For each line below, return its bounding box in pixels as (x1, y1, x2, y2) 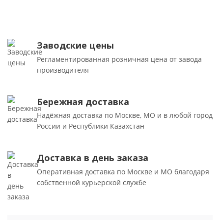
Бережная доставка (37, 95, 129, 108)
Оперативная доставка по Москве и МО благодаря (37, 166, 209, 176)
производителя (37, 65, 89, 75)
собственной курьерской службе (37, 177, 146, 187)
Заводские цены (37, 39, 114, 51)
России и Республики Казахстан (37, 121, 144, 131)
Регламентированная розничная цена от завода (37, 54, 202, 64)
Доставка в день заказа (37, 152, 148, 164)
